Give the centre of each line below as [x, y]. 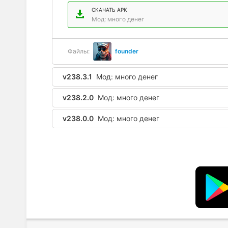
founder [127, 51]
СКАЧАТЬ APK [109, 10]
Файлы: [79, 51]
